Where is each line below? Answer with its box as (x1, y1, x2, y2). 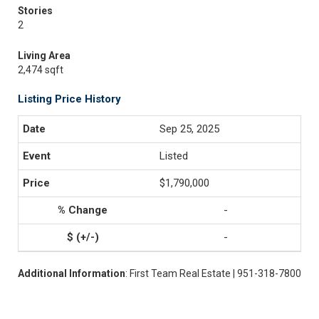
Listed (159, 150, 188, 162)
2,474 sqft (18, 64, 63, 75)
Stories (18, 5, 53, 16)
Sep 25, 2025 (159, 122, 219, 135)
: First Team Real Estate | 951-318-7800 (125, 268, 301, 279)
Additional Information (18, 268, 125, 279)
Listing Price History (18, 93, 121, 105)
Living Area (18, 50, 70, 61)
